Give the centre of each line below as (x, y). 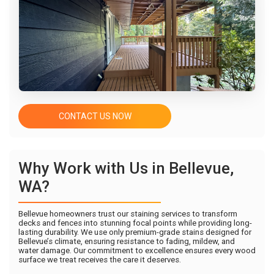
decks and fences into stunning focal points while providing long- (135, 223)
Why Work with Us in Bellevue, (126, 168)
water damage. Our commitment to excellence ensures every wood (137, 250)
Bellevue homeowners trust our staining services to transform (128, 214)
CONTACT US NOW (95, 116)
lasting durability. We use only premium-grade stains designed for (135, 232)
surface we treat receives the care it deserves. (100, 260)
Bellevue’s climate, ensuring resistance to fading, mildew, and (127, 241)
